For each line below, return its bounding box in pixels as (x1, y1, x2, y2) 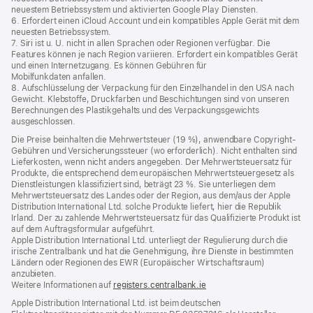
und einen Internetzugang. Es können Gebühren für (11, 61, 208, 71)
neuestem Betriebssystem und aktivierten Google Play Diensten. (11, 5, 259, 15)
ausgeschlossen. (11, 117, 76, 127)
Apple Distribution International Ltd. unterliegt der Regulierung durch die (11, 235, 289, 245)
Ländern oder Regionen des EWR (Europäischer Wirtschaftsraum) (11, 257, 265, 268)
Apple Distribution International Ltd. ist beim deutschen (11, 298, 221, 308)
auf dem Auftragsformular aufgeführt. (11, 224, 155, 234)
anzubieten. (11, 268, 57, 279)
